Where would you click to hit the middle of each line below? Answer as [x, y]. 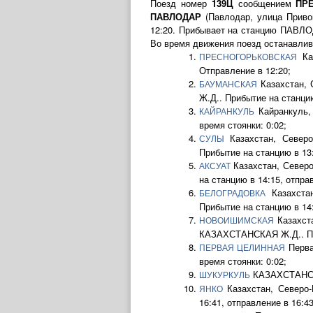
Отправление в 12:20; [245, 70]
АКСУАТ [215, 166]
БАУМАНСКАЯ [228, 85]
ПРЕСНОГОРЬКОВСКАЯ [248, 57]
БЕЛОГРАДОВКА [232, 194]
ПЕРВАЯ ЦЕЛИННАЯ [242, 248]
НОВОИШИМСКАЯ [236, 221]
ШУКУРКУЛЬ [225, 275]
